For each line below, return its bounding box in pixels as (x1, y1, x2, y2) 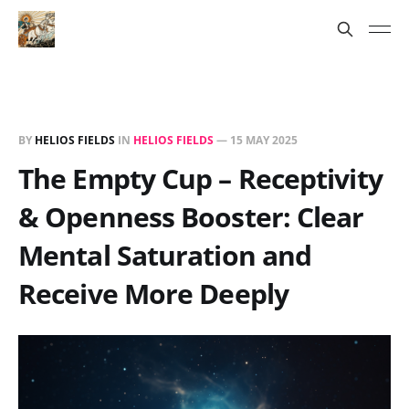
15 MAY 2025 (230, 132, 298, 148)
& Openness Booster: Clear (18, 198, 364, 236)
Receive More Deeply (18, 275, 288, 312)
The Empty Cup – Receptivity (18, 160, 383, 197)
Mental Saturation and (18, 236, 312, 274)
